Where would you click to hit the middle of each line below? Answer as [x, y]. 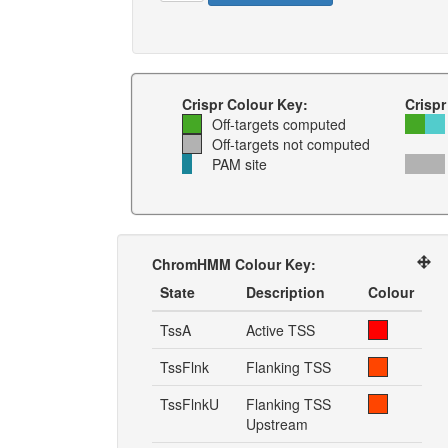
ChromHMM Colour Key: [234, 264]
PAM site [239, 164]
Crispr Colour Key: [245, 104]
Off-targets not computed [291, 144]
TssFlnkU [189, 404]
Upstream [277, 424]
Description [285, 292]
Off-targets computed [279, 124]
